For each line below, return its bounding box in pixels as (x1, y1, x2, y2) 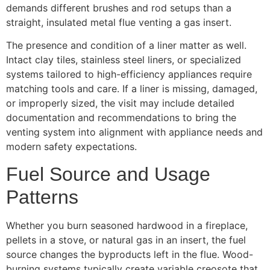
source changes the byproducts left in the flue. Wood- (6, 248, 253, 260)
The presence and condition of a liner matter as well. (6, 39, 246, 52)
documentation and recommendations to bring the (6, 111, 236, 124)
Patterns (6, 186, 78, 208)
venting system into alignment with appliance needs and (6, 126, 263, 139)
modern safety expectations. (6, 140, 137, 153)
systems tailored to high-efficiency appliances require (6, 68, 252, 81)
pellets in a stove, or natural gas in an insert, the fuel (6, 233, 246, 246)
